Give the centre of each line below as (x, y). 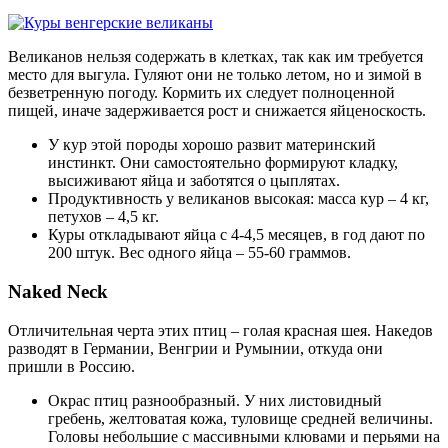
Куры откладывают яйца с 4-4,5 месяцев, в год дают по (236, 235)
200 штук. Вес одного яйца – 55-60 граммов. (199, 253)
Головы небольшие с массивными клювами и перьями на (244, 436)
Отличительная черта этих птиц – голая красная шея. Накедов (220, 330)
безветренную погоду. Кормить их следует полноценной (201, 93)
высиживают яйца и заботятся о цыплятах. (194, 181)
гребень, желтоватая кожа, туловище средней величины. (240, 418)
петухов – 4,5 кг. (103, 217)
